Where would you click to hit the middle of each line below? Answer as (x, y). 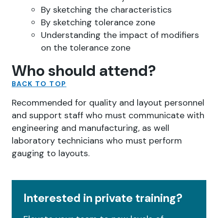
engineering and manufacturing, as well (91, 128)
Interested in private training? (103, 198)
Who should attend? (84, 71)
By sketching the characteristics (106, 10)
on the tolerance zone (86, 48)
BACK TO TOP (39, 84)
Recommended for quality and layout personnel (108, 103)
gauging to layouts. (51, 153)
